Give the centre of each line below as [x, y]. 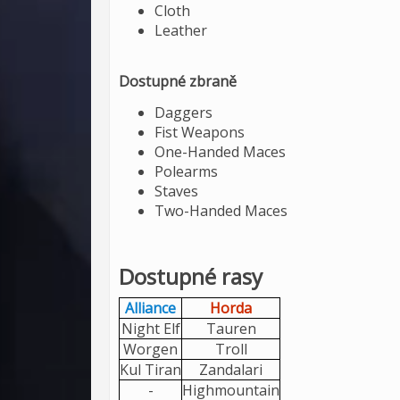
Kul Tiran [150, 370]
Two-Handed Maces [221, 211]
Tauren [231, 329]
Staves [176, 191]
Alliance [150, 308]
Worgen [150, 349]
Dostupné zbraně [178, 81]
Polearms [186, 171]
